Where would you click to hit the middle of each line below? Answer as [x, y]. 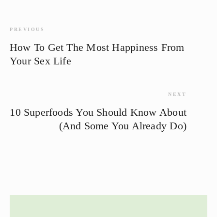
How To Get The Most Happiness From [97, 47]
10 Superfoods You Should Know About [98, 112]
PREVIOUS [27, 29]
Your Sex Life [40, 61]
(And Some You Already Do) [123, 125]
